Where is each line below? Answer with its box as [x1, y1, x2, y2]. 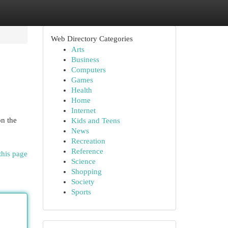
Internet [71, 106, 96, 115]
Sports [71, 188, 91, 196]
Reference [71, 147, 103, 155]
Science [71, 157, 96, 165]
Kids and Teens [71, 117, 120, 125]
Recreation [71, 137, 105, 145]
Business [71, 55, 99, 64]
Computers [71, 66, 106, 74]
